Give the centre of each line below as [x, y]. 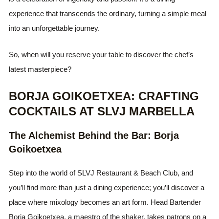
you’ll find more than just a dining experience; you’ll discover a [107, 187]
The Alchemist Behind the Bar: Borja [94, 135]
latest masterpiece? [40, 69]
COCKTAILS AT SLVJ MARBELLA [102, 111]
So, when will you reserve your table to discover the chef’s [101, 54]
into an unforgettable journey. [55, 28]
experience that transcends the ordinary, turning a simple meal [108, 13]
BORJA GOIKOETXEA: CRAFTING [104, 96]
